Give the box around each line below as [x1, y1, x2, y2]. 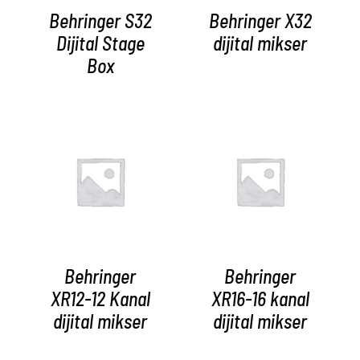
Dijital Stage [55, 31, 145, 55]
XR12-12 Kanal [50, 287, 150, 311]
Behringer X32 [208, 9, 312, 33]
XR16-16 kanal [211, 287, 309, 311]
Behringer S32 [48, 9, 152, 33]
